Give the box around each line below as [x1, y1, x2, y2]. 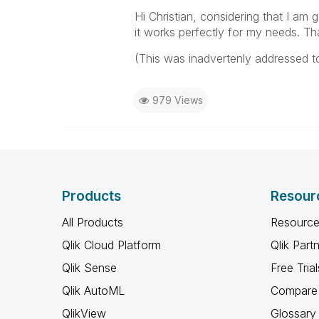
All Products [62, 215, 123, 229]
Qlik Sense [62, 261, 117, 275]
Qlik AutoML [62, 283, 125, 298]
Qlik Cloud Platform [62, 238, 161, 252]
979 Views [152, 94, 203, 106]
